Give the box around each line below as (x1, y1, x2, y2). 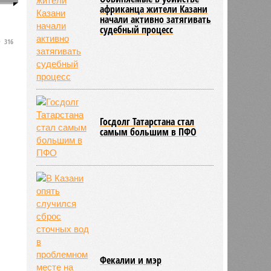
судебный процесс (100, 22, 174, 36)
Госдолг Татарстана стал (100, 114, 195, 128)
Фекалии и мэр (100, 253, 162, 267)
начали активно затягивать (100, 12, 212, 26)
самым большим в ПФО (100, 125, 197, 139)
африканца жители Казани (100, 2, 208, 16)
